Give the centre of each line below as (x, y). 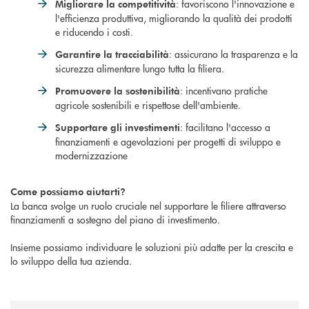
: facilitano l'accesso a (225, 127)
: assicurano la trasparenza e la (233, 54)
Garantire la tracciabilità (112, 54)
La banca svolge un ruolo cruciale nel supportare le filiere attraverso (148, 206)
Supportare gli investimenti (118, 128)
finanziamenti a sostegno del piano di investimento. (115, 220)
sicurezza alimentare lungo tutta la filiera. (140, 69)
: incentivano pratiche (224, 91)
